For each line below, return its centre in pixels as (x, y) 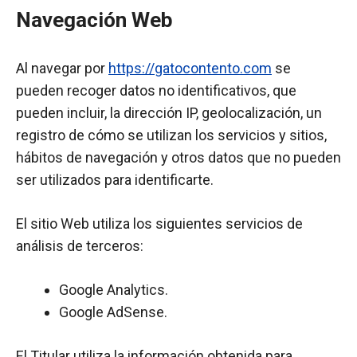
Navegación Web (94, 20)
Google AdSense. (113, 312)
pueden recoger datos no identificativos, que (156, 90)
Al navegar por (62, 68)
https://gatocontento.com (190, 68)
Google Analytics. (114, 290)
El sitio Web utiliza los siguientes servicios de (159, 224)
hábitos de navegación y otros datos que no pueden (178, 157)
